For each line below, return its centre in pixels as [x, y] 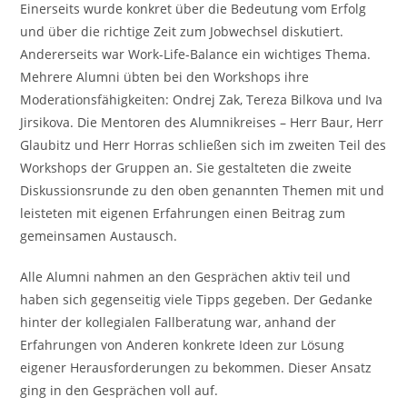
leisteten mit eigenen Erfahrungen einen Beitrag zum [183, 213]
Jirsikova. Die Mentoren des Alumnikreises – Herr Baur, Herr [202, 122]
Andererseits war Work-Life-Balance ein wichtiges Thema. [196, 54]
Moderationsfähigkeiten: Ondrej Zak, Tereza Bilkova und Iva [202, 99]
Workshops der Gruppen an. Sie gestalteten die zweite [186, 167]
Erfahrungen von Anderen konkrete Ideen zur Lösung [183, 344]
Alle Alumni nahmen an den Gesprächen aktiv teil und [186, 276]
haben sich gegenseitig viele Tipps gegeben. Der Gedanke [197, 299]
